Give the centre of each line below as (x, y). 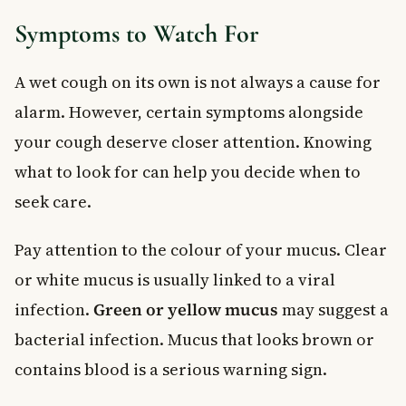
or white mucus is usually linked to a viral (175, 279)
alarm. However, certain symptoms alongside (189, 111)
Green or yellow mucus (186, 309)
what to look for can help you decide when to (188, 171)
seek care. (53, 201)
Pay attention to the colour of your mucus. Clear (201, 249)
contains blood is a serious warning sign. (171, 369)
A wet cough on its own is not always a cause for (198, 82)
